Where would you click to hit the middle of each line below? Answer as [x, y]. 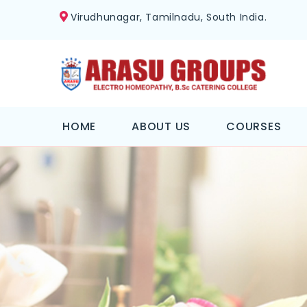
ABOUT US [161, 126]
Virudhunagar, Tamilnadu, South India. [169, 17]
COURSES [254, 126]
